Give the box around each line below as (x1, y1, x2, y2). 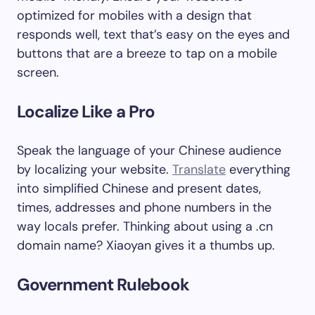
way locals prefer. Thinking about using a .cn (17, 218, 273, 235)
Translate (172, 161, 226, 178)
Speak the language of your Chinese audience (17, 142, 281, 159)
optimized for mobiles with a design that (17, 7, 252, 24)
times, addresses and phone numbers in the (17, 199, 271, 216)
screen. (17, 64, 59, 81)
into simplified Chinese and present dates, (17, 180, 261, 197)
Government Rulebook (17, 274, 189, 295)
